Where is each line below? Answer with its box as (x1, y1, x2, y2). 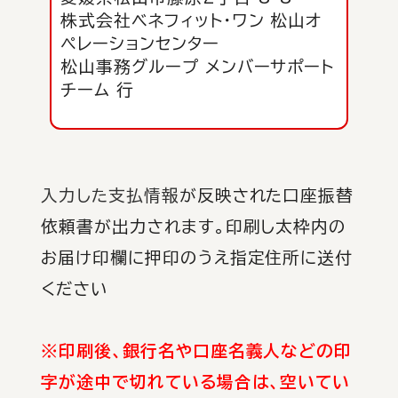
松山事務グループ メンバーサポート (60, 59, 335, 76)
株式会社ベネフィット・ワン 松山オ (60, 12, 322, 29)
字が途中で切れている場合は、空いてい (41, 374, 351, 391)
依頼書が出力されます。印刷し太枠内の (41, 219, 347, 235)
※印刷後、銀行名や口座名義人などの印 (41, 343, 353, 360)
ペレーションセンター (60, 36, 219, 52)
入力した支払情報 (41, 187, 179, 204)
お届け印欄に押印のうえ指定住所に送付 (41, 250, 354, 267)
